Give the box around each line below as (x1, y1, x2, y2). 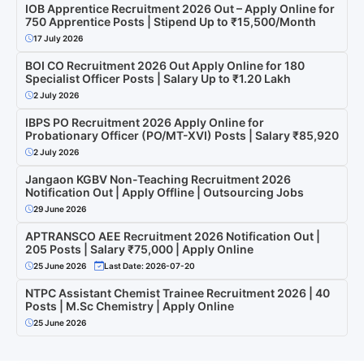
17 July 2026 (33, 32, 83, 43)
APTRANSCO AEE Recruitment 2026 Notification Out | (25, 228, 320, 243)
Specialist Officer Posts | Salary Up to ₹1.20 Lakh (25, 71, 291, 85)
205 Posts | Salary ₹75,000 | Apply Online (25, 241, 253, 256)
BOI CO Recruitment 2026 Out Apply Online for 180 (25, 58, 305, 72)
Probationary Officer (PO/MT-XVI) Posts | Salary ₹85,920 (25, 128, 339, 142)
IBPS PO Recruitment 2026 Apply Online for (25, 115, 264, 129)
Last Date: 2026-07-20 (104, 260, 195, 271)
